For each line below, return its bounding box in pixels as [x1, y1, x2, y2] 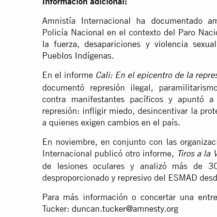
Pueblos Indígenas [42, 50, 111, 61]
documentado [151, 15, 202, 26]
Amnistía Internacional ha [42, 15, 151, 26]
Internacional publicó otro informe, [42, 148, 177, 159]
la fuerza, [42, 39, 80, 49]
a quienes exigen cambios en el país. [42, 117, 180, 128]
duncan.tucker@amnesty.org [72, 203, 178, 214]
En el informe [42, 70, 95, 80]
